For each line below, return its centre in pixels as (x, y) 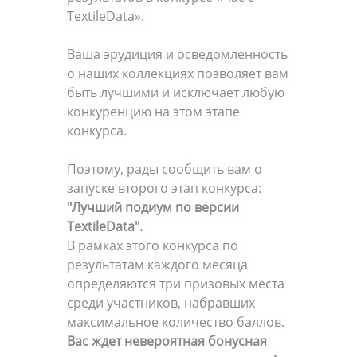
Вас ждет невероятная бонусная (167, 341)
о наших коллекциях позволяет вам (178, 73)
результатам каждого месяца (157, 264)
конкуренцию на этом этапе (153, 111)
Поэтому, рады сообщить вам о (165, 169)
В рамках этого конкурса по (153, 245)
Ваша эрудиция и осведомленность (177, 54)
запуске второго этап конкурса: (164, 188)
